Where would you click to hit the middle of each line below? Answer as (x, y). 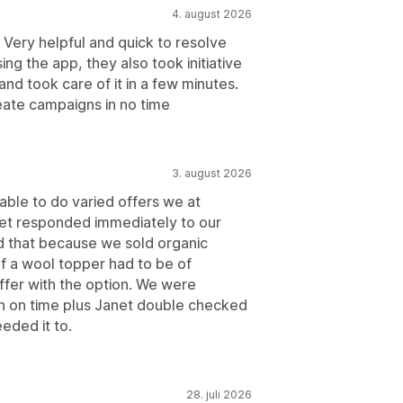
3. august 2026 (212, 173)
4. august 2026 (212, 13)
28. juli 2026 (219, 394)
